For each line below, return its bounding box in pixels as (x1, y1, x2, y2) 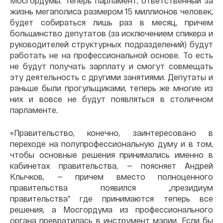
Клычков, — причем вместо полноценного (10, 171, 213, 181)
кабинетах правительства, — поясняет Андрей (10, 160, 213, 170)
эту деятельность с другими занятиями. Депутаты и (10, 72, 213, 82)
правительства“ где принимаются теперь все (10, 193, 213, 203)
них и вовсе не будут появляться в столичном (10, 94, 213, 104)
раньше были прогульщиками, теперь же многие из (10, 83, 213, 93)
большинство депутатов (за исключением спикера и (10, 28, 213, 38)
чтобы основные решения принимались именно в (10, 149, 213, 159)
